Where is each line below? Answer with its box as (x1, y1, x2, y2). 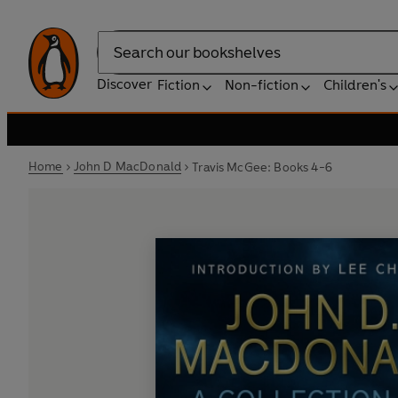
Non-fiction (225, 76, 298, 93)
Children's (323, 76, 386, 93)
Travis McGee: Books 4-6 (192, 159, 332, 175)
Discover (97, 76, 152, 92)
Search (97, 52, 141, 70)
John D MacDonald (73, 159, 182, 174)
